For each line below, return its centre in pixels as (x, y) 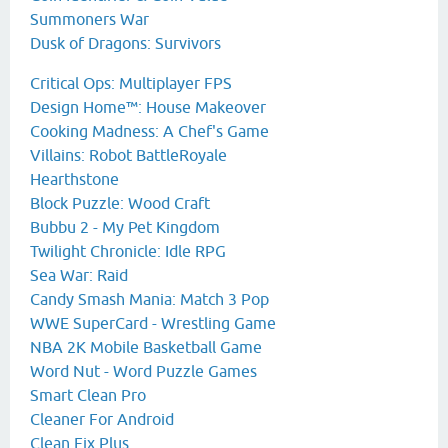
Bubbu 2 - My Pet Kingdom (125, 227)
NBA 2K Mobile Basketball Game (146, 347)
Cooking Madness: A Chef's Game (149, 131)
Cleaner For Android (102, 419)
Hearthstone (74, 179)
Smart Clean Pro (88, 395)
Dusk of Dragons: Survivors (125, 43)
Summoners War (89, 19)
